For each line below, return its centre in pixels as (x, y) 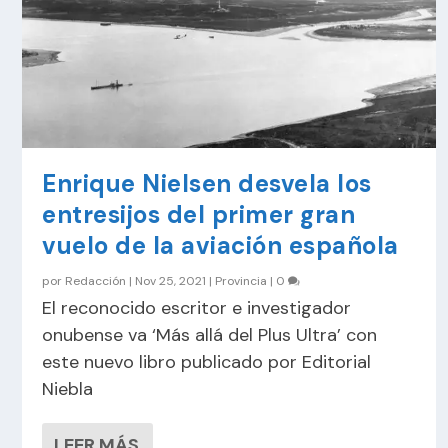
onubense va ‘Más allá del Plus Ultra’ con (210, 335)
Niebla (68, 389)
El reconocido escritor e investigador (197, 308)
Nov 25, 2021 (171, 281)
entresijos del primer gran (199, 215)
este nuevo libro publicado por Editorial (207, 362)
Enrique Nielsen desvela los (207, 184)
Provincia (241, 281)
